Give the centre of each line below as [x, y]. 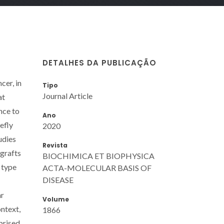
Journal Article [67, 95]
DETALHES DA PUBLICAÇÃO [99, 62]
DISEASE [58, 179]
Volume [56, 199]
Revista [55, 145]
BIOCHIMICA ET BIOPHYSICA [98, 155]
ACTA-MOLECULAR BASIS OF [97, 167]
